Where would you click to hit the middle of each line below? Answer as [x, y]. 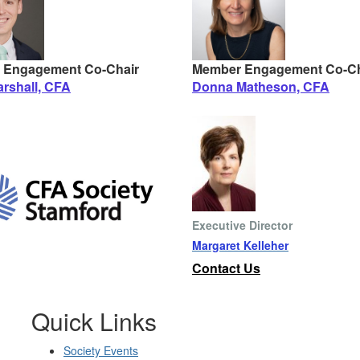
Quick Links [94, 321]
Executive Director [242, 225]
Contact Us [226, 268]
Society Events [101, 350]
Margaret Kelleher [240, 245]
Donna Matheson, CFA [261, 87]
